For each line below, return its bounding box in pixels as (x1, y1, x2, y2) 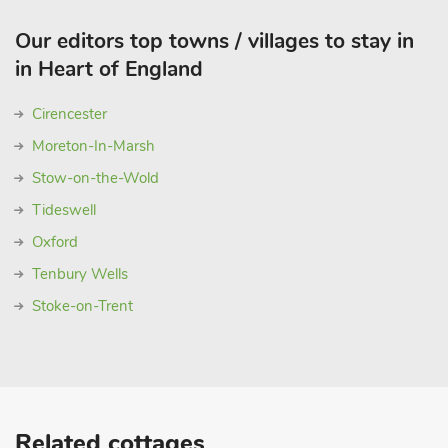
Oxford (32, 232, 78, 252)
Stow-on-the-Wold (32, 168, 159, 188)
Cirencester (32, 104, 107, 124)
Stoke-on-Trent (32, 296, 133, 316)
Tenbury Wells (32, 264, 128, 284)
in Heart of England (15, 55, 203, 83)
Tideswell (32, 200, 96, 220)
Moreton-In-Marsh (32, 136, 155, 156)
